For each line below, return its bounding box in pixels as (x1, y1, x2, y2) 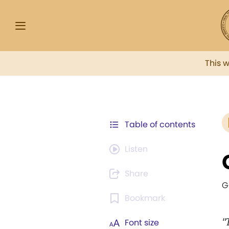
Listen (125, 143, 148, 155)
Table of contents (125, 119, 195, 130)
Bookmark (125, 192, 165, 204)
